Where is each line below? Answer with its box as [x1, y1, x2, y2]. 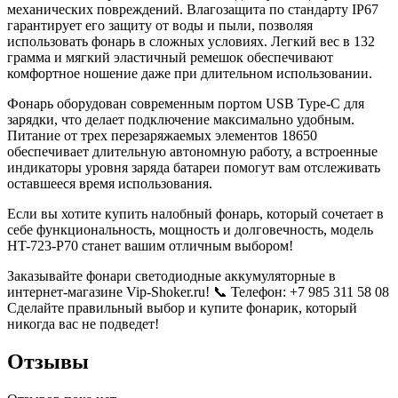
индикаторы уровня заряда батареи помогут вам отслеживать [7, 160, 380, 175]
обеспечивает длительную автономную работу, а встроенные [7, 144, 378, 159]
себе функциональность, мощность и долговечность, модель [7, 222, 373, 237]
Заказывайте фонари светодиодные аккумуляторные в [7, 268, 336, 283]
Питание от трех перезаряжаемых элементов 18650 [7, 128, 317, 143]
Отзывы [7, 349, 89, 373]
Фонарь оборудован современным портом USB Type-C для [7, 96, 364, 111]
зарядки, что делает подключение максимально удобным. [7, 112, 354, 127]
